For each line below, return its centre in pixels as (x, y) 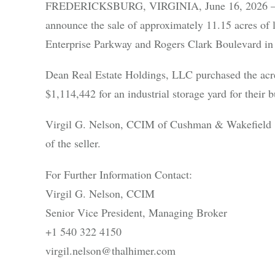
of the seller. (73, 143)
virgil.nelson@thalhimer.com (110, 250)
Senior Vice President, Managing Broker (136, 212)
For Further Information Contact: (118, 174)
